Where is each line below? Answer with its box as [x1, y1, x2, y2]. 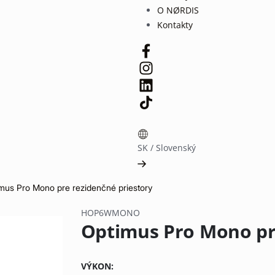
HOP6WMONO [80, 207, 140, 219]
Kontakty [157, 19, 193, 31]
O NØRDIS [157, 4, 199, 17]
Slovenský [156, 142, 196, 154]
